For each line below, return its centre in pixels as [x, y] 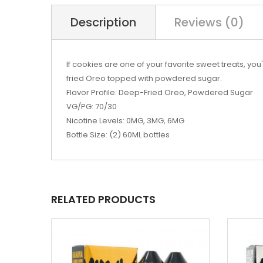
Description [103, 22]
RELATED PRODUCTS [103, 199]
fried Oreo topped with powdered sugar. [144, 78]
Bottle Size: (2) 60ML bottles [118, 135]
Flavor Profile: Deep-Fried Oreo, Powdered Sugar [160, 92]
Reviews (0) [209, 22]
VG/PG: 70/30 [92, 107]
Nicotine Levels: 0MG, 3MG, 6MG [125, 121]
